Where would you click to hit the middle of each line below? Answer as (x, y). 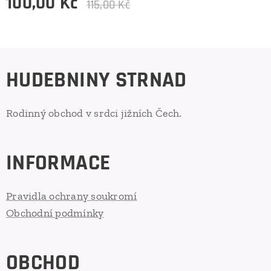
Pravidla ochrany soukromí (72, 196)
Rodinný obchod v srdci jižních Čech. (94, 113)
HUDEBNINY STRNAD (96, 80)
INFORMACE (58, 163)
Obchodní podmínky (55, 213)
